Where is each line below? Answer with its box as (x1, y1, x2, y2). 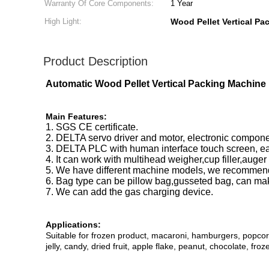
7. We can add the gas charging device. (46, 187, 213, 197)
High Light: (44, 17, 82, 26)
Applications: (46, 220, 101, 229)
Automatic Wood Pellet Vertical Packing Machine (46, 79, 266, 89)
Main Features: (46, 112, 107, 121)
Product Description (43, 55, 148, 68)
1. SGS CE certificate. (46, 122, 138, 132)
